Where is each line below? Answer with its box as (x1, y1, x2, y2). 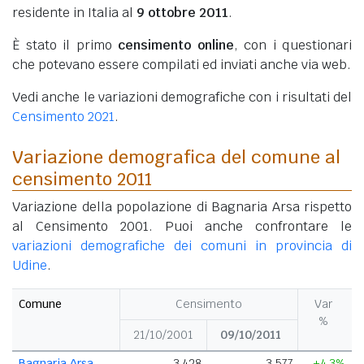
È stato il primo (12, 36, 118, 54)
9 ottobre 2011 (136, 3, 228, 21)
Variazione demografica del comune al (12, 145, 340, 168)
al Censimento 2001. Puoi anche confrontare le (12, 217, 352, 235)
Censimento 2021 (12, 107, 115, 125)
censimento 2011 (12, 167, 152, 190)
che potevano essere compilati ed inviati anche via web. (12, 55, 351, 73)
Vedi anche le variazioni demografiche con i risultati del (12, 88, 352, 106)
